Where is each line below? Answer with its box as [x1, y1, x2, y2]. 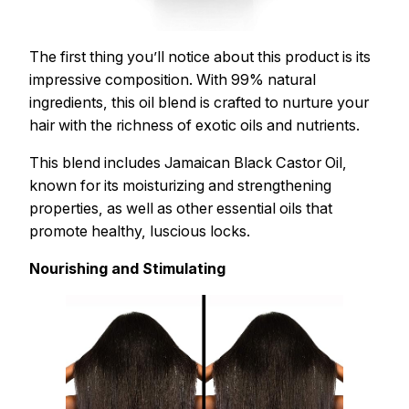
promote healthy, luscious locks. [29, 222, 250, 241]
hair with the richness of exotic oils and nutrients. [29, 115, 360, 134]
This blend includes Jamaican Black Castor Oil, [29, 153, 347, 173]
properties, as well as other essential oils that [29, 199, 332, 218]
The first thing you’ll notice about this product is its [29, 47, 371, 66]
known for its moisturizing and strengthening [29, 176, 331, 195]
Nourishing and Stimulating [29, 259, 225, 278]
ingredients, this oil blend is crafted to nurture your [29, 92, 369, 111]
